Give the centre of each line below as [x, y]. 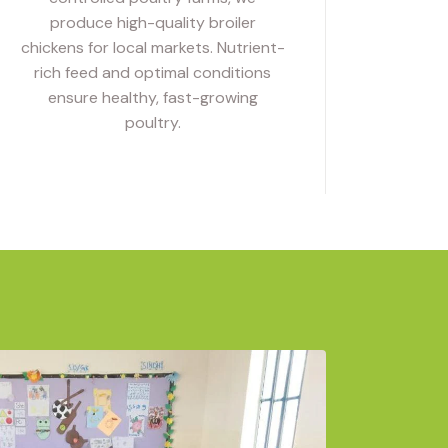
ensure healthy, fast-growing [152, 97]
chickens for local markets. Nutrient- [152, 47]
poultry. [152, 122]
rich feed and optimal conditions [153, 72]
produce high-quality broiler [152, 22]
